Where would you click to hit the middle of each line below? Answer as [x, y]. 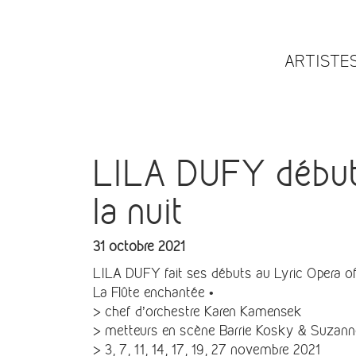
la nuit [138, 211]
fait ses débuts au [217, 273]
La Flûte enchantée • [155, 292]
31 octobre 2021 [139, 246]
